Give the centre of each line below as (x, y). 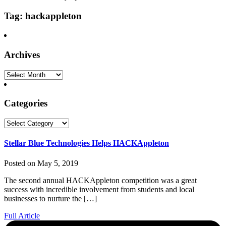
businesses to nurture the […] (50, 198)
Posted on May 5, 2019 (41, 163)
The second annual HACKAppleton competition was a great (100, 180)
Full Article (22, 215)
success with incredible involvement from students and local (99, 189)
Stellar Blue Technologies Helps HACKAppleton (87, 143)
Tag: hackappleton (43, 16)
